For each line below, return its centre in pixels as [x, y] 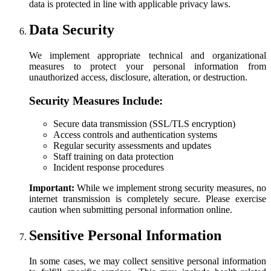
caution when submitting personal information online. [131, 210]
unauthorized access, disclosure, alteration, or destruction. [138, 77]
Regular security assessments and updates [132, 146]
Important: [52, 188]
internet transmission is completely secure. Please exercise [148, 199]
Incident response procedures [109, 168]
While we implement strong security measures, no [170, 188]
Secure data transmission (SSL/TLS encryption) [144, 124]
